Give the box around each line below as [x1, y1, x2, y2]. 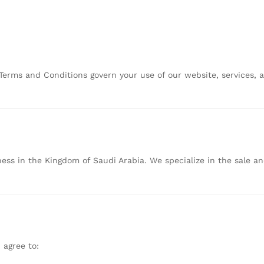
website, [184, 70, 222, 80]
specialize [165, 155, 207, 165]
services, [222, 70, 259, 80]
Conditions [44, 70, 90, 80]
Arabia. [118, 155, 150, 165]
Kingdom [45, 155, 82, 165]
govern [90, 70, 120, 80]
